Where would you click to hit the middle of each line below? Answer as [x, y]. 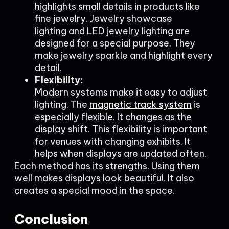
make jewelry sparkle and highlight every [124, 55]
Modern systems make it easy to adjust [121, 92]
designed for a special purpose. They [115, 43]
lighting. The [62, 105]
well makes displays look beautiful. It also [104, 178]
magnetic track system [141, 105]
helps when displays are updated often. [121, 154]
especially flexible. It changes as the [113, 117]
